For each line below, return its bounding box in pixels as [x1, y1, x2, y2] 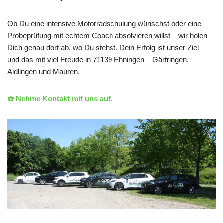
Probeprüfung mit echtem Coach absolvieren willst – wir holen [7, 31, 207, 40]
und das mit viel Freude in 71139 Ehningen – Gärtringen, [7, 55, 189, 64]
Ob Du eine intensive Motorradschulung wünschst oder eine [7, 19, 201, 28]
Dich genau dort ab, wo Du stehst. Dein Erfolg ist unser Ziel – [7, 43, 205, 52]
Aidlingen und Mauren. [7, 67, 80, 76]
